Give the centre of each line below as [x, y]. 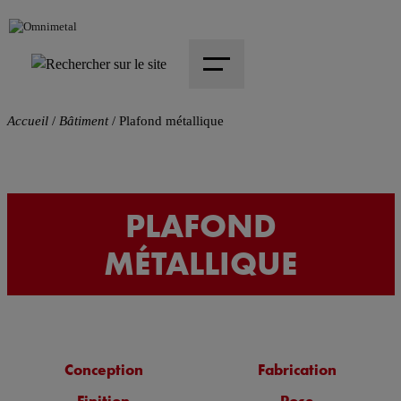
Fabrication [298, 370]
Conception [103, 370]
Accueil [27, 121]
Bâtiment [83, 121]
